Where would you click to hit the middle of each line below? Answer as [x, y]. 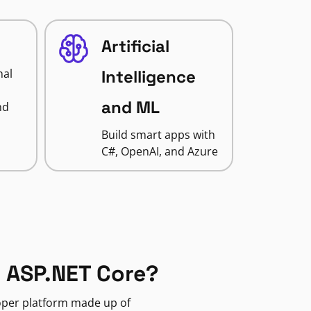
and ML [130, 107]
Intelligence [148, 77]
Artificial [135, 46]
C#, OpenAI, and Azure [159, 151]
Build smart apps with [158, 135]
